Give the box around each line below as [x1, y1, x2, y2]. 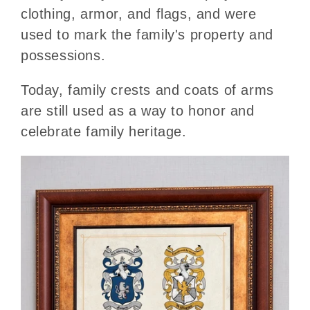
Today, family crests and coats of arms [21, 82, 274, 98]
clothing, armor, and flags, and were [21, 6, 257, 22]
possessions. [21, 48, 106, 64]
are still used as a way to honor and [21, 103, 255, 119]
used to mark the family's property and [21, 27, 273, 43]
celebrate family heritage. [21, 124, 187, 140]
